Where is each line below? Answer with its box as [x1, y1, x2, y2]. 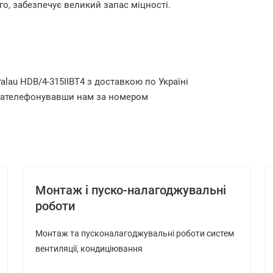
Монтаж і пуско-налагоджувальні [35, 183, 226, 197]
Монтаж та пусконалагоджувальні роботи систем [35, 229, 234, 238]
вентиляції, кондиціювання [35, 244, 143, 253]
